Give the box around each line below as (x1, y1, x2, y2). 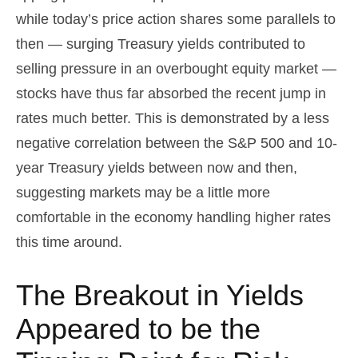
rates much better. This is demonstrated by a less (16, 109, 329, 126)
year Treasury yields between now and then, (16, 159, 297, 176)
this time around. (16, 233, 122, 250)
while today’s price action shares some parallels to (16, 10, 336, 27)
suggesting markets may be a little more (16, 184, 270, 201)
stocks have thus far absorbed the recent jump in (16, 85, 326, 101)
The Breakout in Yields (16, 278, 304, 312)
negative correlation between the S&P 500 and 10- (16, 134, 337, 151)
